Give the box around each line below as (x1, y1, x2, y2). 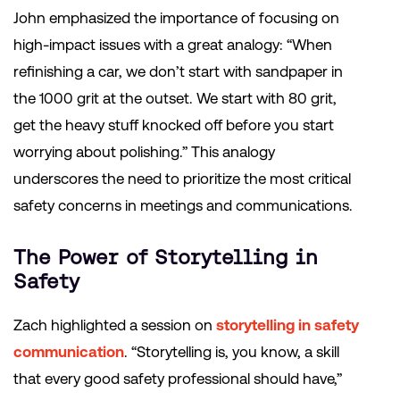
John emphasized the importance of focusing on (13, 9, 339, 28)
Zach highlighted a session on (13, 316, 216, 335)
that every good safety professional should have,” (13, 370, 342, 388)
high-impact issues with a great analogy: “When (13, 36, 332, 54)
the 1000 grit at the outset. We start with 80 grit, (13, 89, 337, 108)
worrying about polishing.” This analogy (13, 143, 275, 162)
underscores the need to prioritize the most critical (13, 170, 351, 188)
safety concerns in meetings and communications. (13, 196, 353, 215)
